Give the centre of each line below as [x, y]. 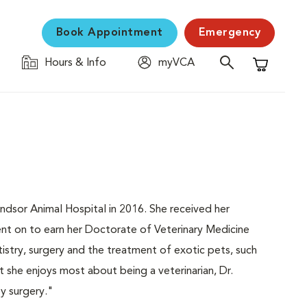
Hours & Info [75, 63]
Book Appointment [109, 33]
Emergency [229, 33]
